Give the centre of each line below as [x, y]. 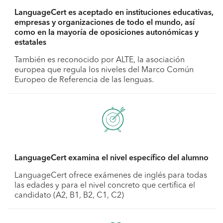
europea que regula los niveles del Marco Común [104, 70]
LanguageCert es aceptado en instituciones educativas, [114, 13]
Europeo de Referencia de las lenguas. [84, 80]
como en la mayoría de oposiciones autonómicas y [107, 33]
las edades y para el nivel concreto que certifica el [105, 186]
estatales [30, 43]
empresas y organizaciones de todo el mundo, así [105, 23]
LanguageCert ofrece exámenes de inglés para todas [111, 176]
